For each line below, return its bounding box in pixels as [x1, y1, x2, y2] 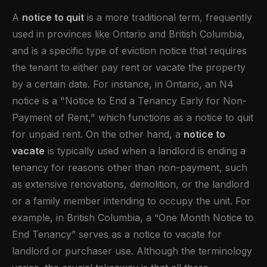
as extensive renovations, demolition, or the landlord [12, 178, 249, 190]
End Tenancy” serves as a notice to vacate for [12, 228, 222, 240]
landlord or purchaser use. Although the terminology [12, 244, 252, 257]
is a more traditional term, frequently [84, 11, 252, 23]
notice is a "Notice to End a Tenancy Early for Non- [12, 94, 247, 107]
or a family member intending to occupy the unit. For [12, 194, 251, 207]
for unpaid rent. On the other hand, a [12, 128, 184, 140]
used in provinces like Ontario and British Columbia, [12, 27, 245, 40]
